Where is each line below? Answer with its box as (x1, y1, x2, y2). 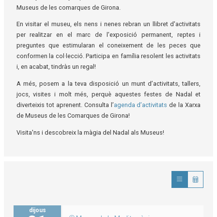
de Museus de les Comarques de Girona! (16, 112, 130, 120)
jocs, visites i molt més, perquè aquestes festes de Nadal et (16, 91, 201, 98)
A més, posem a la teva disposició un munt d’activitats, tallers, (16, 80, 201, 88)
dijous (29, 207, 46, 214)
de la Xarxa (167, 101, 201, 109)
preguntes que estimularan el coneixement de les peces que (16, 42, 201, 49)
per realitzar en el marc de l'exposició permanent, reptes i (16, 31, 201, 39)
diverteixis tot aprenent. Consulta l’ (16, 101, 114, 109)
